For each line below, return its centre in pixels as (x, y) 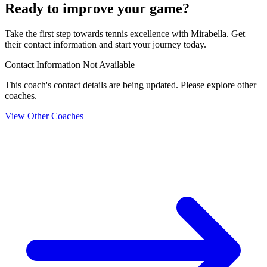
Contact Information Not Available (70, 65)
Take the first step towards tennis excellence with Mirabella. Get (125, 34)
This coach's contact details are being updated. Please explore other (131, 85)
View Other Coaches (44, 116)
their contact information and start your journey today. (105, 45)
